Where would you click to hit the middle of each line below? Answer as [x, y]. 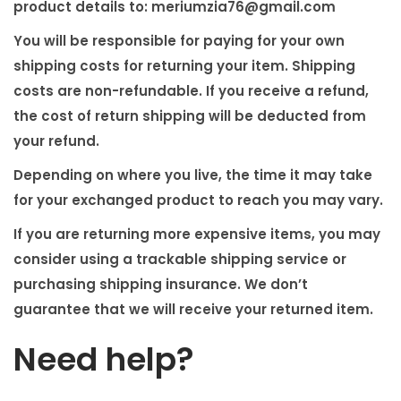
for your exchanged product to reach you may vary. [198, 200]
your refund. [56, 141]
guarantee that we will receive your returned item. [193, 310]
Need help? [104, 360]
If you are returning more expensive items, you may [197, 235]
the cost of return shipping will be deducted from [190, 116]
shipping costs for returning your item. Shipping [184, 66]
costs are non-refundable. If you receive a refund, [191, 91]
